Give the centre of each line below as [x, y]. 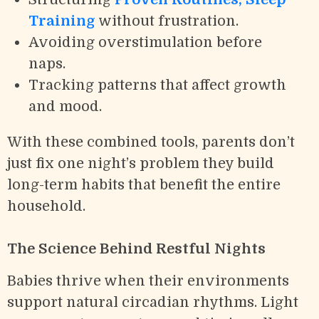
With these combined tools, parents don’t [151, 142]
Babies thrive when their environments [148, 281]
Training [62, 21]
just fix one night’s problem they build [141, 163]
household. [46, 206]
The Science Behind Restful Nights [136, 249]
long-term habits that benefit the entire [144, 184]
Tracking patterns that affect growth [157, 85]
